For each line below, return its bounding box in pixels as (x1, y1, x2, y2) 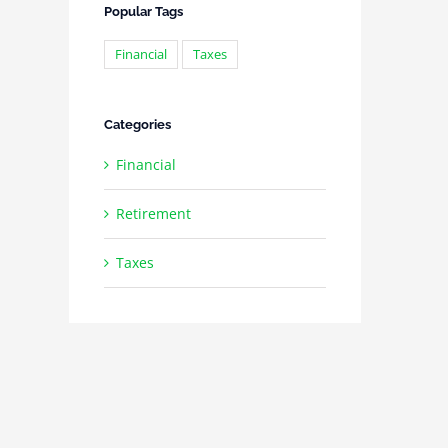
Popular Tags (103, 3, 183, 19)
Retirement (115, 204, 191, 224)
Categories (103, 116, 171, 132)
